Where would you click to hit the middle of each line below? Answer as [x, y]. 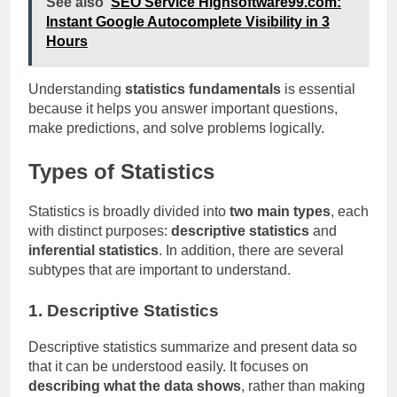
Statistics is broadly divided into [129, 211]
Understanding [77, 89]
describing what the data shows [135, 385]
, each [350, 211]
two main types [280, 211]
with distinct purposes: [100, 230]
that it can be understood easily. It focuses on [168, 366]
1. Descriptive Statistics [124, 310]
